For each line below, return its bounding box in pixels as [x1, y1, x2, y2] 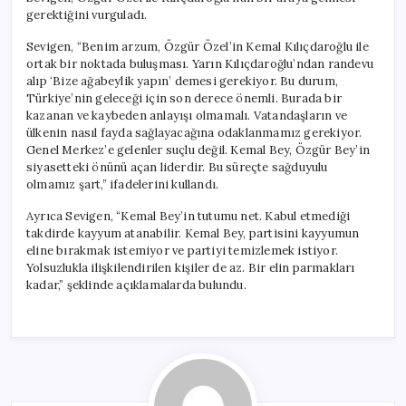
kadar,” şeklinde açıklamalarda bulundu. [26, 276, 246, 293]
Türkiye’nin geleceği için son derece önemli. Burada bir [26, 90, 342, 106]
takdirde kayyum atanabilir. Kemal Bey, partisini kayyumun [26, 225, 360, 241]
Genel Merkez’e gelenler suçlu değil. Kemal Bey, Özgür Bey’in [26, 141, 370, 158]
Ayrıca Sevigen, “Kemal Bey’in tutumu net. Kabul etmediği [26, 208, 351, 224]
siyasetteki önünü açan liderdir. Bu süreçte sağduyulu [26, 159, 328, 175]
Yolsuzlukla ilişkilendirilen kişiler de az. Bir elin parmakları [26, 259, 355, 275]
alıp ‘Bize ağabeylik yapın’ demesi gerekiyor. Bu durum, [26, 72, 338, 89]
